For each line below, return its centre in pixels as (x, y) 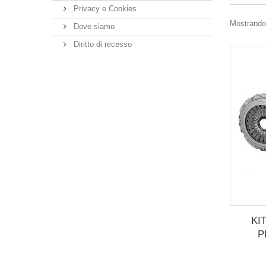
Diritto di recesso (102, 44)
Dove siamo (93, 26)
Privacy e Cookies (104, 9)
